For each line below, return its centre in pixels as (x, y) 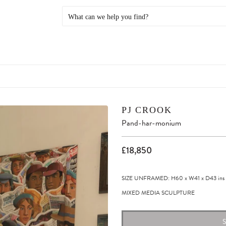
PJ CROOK (147, 110)
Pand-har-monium (151, 123)
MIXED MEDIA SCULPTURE (158, 193)
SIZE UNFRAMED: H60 (152, 178)
